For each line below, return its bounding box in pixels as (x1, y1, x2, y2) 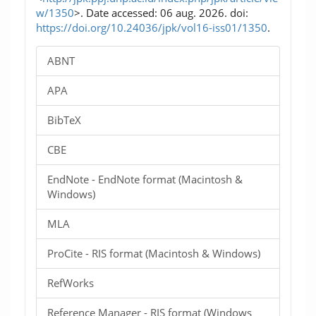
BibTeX (47, 113, 81, 127)
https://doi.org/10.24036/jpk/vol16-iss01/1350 (36, 20, 267, 35)
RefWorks (47, 276, 94, 290)
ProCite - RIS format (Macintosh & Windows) (47, 246, 260, 260)
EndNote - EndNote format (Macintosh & (47, 172, 243, 186)
